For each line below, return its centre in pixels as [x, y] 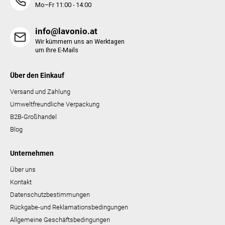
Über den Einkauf [37, 76]
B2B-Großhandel [33, 117]
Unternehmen [32, 153]
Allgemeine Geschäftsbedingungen [60, 220]
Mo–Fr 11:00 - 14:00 [63, 5]
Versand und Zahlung [40, 92]
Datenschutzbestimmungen [50, 195]
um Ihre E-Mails [57, 50]
